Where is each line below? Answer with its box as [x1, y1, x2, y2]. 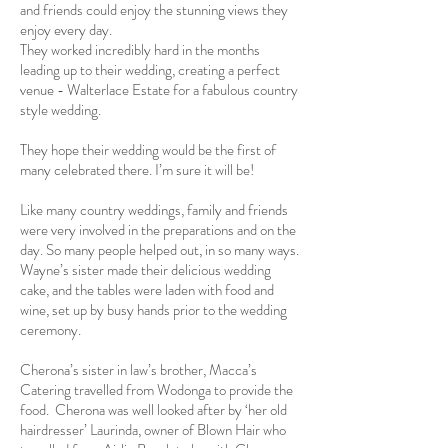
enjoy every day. [20, 19, 115, 41]
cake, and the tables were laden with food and [20, 279, 274, 301]
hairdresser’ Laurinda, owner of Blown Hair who [20, 419, 286, 441]
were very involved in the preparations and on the [20, 219, 296, 241]
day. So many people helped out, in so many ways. [20, 239, 299, 261]
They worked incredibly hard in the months [20, 39, 260, 61]
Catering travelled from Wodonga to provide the [20, 379, 293, 401]
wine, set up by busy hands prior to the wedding [20, 299, 287, 321]
